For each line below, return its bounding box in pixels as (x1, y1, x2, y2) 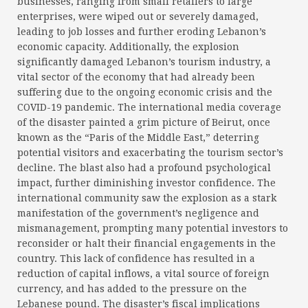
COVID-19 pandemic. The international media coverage (17, 102, 281, 113)
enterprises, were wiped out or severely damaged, (17, 11, 258, 23)
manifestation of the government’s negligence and (17, 208, 259, 219)
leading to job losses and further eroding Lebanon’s (17, 26, 266, 38)
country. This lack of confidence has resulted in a (17, 253, 255, 265)
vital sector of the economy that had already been (17, 71, 255, 83)
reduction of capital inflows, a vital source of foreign (17, 268, 269, 280)
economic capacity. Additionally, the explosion (17, 41, 239, 53)
